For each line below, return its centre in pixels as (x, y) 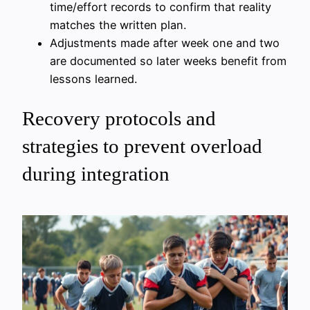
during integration (96, 174)
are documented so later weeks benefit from (168, 61)
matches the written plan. (118, 25)
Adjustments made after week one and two (165, 43)
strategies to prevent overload (142, 146)
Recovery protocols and (119, 119)
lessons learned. (93, 79)
